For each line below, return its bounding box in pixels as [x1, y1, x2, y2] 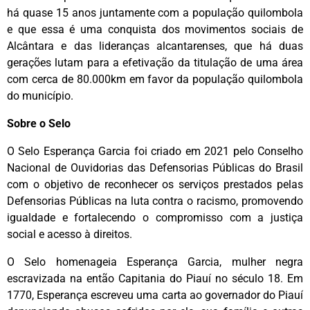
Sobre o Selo [7, 116, 71, 130]
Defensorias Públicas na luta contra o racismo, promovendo [7, 194, 303, 208]
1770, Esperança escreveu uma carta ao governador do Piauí [7, 288, 303, 302]
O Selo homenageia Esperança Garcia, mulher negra [7, 255, 303, 268]
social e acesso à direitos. [7, 227, 132, 241]
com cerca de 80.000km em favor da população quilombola [7, 72, 303, 86]
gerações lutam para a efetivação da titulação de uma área [7, 55, 303, 69]
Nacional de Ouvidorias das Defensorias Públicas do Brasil [7, 161, 303, 174]
